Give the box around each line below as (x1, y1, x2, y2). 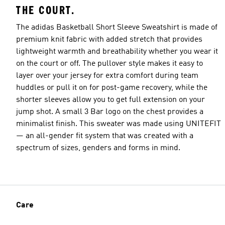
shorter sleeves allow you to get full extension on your (16, 95, 205, 104)
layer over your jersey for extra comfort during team (16, 71, 198, 80)
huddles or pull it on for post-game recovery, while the (16, 83, 207, 92)
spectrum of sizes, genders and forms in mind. (16, 144, 180, 152)
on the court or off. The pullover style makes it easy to (16, 59, 203, 68)
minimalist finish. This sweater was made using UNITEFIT (16, 120, 221, 128)
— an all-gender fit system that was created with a (16, 132, 193, 140)
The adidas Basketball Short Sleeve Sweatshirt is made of (16, 23, 217, 32)
